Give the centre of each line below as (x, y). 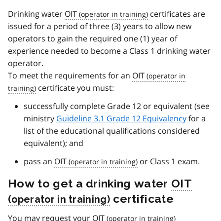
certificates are (177, 14)
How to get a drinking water (90, 183)
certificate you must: (75, 88)
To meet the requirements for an (70, 75)
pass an (39, 161)
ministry (40, 118)
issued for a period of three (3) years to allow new (100, 26)
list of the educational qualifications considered (112, 130)
